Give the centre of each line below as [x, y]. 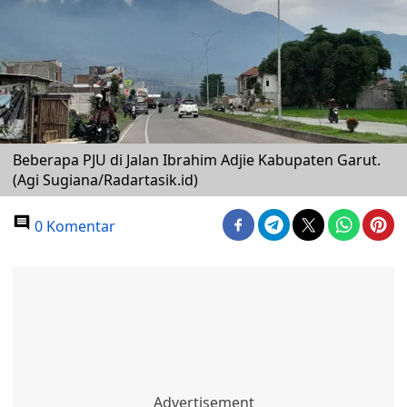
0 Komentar [73, 227]
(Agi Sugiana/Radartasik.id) [105, 180]
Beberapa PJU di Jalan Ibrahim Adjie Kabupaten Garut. [197, 160]
